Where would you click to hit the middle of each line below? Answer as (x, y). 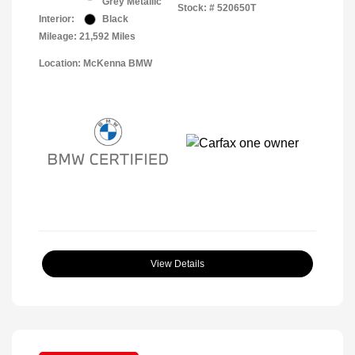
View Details (177, 264)
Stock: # (196, 8)
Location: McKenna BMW (95, 64)
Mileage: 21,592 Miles (87, 37)
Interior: (57, 19)
